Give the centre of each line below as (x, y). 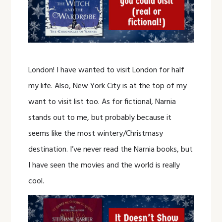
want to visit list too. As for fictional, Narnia (102, 102)
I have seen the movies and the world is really (104, 166)
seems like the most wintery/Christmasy (96, 134)
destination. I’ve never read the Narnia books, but (111, 150)
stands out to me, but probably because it (100, 118)
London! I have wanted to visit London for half (107, 71)
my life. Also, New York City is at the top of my (108, 86)
